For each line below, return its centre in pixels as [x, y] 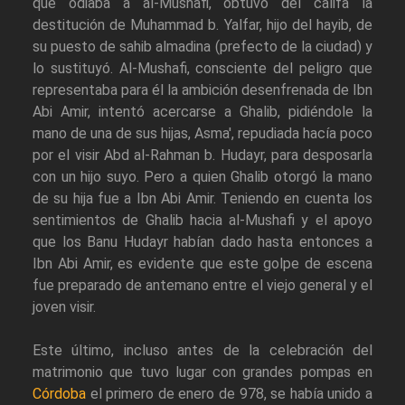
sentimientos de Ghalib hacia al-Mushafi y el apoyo [202, 221]
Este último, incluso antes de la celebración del [202, 351]
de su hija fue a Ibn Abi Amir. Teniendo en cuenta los [202, 199]
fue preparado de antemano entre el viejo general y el [202, 286]
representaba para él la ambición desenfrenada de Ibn [202, 90]
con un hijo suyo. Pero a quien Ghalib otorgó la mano [202, 177]
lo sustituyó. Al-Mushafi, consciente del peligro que [202, 69]
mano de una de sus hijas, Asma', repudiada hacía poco [202, 134]
